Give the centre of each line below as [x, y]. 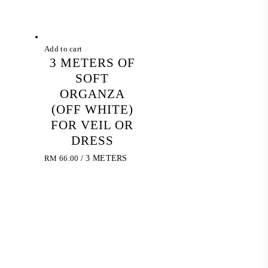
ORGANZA [92, 94]
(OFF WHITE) [92, 109]
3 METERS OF [92, 63]
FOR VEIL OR [92, 125]
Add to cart [63, 48]
